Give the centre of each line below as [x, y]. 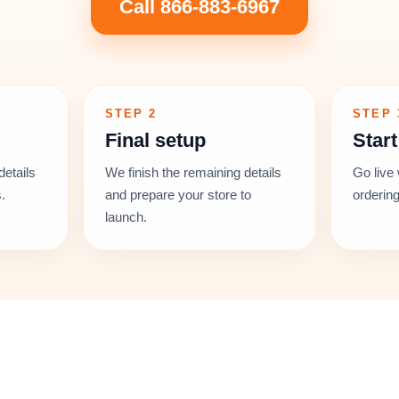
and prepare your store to [178, 195]
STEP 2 [131, 114]
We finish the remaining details [193, 172]
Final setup [155, 140]
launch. [126, 217]
